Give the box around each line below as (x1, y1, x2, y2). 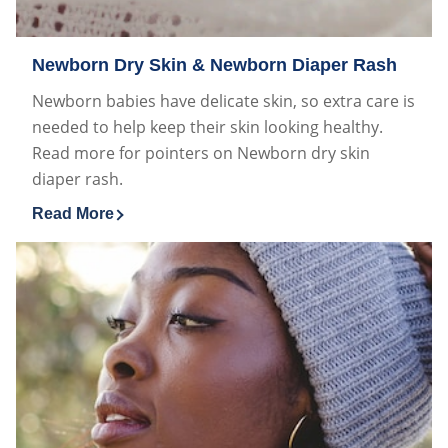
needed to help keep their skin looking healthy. (32, 115, 383, 138)
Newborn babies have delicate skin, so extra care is (32, 89, 415, 112)
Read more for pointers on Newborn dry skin (32, 141, 370, 164)
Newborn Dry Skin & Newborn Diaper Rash (32, 54, 397, 75)
